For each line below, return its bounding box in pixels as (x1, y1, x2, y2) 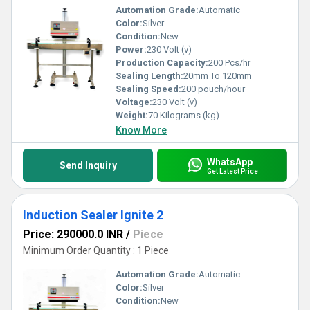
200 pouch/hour (181, 84, 245, 94)
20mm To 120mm (183, 71, 252, 81)
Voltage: (116, 97, 152, 107)
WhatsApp (206, 156, 253, 167)
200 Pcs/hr (208, 57, 250, 68)
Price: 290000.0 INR (23, 228, 123, 241)
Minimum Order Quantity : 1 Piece (23, 245, 169, 256)
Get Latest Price (206, 167, 258, 175)
